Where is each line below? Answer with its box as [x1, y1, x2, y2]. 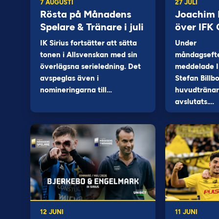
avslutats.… [175, 97, 214, 106]
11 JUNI [175, 208, 197, 216]
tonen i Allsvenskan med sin [40, 50, 137, 59]
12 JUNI [40, 208, 64, 216]
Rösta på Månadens [40, 8, 131, 20]
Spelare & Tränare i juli [40, 21, 144, 33]
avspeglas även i [40, 74, 99, 83]
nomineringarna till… [40, 86, 112, 94]
